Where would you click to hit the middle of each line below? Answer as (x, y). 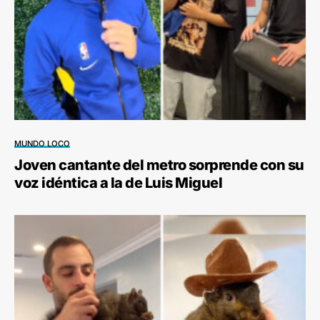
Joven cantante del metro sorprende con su (159, 165)
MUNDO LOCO (42, 143)
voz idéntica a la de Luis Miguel (118, 182)
